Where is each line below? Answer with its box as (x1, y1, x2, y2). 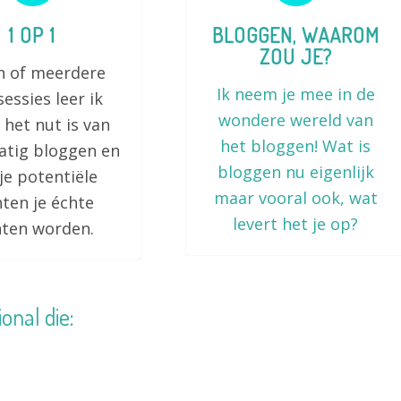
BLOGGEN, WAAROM (211, 22, 380, 47)
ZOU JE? (259, 44, 332, 69)
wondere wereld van (218, 109, 373, 131)
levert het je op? (233, 213, 359, 235)
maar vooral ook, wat (213, 187, 378, 209)
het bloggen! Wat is (220, 135, 371, 157)
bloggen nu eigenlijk (217, 161, 374, 183)
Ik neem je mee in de (216, 83, 375, 105)
